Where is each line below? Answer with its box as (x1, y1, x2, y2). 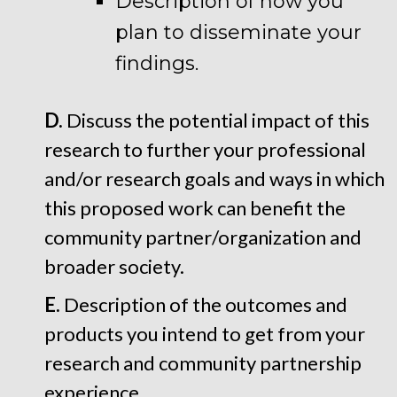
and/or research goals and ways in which (44, 167, 385, 191)
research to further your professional (44, 137, 366, 161)
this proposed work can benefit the (44, 196, 346, 220)
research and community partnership (44, 351, 362, 375)
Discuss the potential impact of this (63, 108, 370, 132)
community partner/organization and (44, 225, 362, 249)
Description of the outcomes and (60, 292, 347, 316)
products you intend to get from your (44, 322, 365, 346)
